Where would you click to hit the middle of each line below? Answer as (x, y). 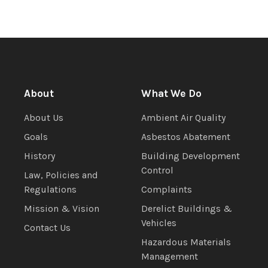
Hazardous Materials (186, 242)
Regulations (50, 190)
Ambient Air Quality (183, 118)
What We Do (171, 94)
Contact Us (47, 228)
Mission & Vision (62, 209)
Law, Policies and (61, 175)
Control (157, 170)
